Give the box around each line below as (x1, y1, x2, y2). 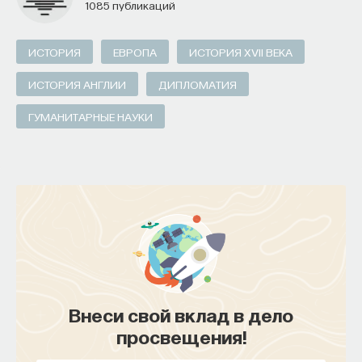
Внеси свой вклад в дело (69, 302, 293, 326)
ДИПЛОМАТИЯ (158, 78, 237, 90)
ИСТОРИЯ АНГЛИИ (28, 78, 126, 90)
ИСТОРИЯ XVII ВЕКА (189, 45, 293, 58)
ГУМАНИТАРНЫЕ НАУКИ (28, 110, 153, 123)
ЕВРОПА (113, 45, 157, 58)
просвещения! (116, 324, 246, 348)
